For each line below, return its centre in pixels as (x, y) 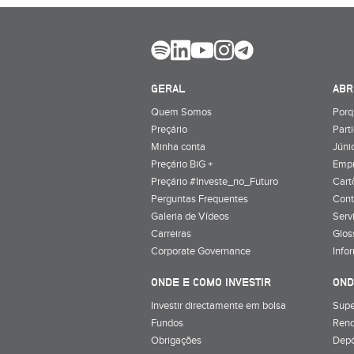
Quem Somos (181, 112)
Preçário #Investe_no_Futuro (215, 181)
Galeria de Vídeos (190, 216)
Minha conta (178, 147)
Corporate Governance (201, 251)
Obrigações (176, 340)
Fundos (167, 323)
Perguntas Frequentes (200, 199)
